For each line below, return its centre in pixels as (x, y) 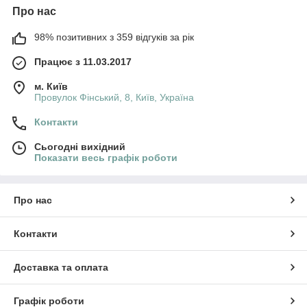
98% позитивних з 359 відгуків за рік (114, 37)
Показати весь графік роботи (106, 157)
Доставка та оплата (61, 267)
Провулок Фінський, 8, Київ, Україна (114, 97)
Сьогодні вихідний (80, 146)
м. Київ (51, 86)
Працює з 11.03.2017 (83, 61)
